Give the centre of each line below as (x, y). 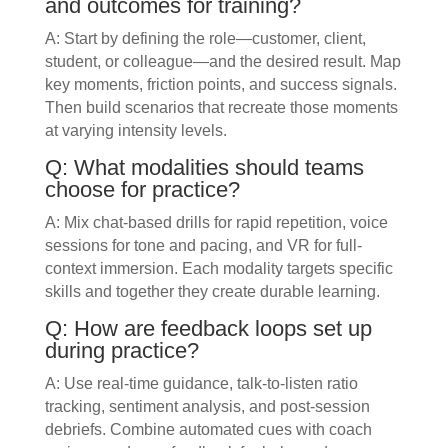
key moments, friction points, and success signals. (220, 85)
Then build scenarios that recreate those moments (221, 108)
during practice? (121, 351)
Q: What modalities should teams (204, 168)
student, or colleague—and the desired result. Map (222, 62)
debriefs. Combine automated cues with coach (208, 430)
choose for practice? (142, 190)
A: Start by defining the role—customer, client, (205, 39)
